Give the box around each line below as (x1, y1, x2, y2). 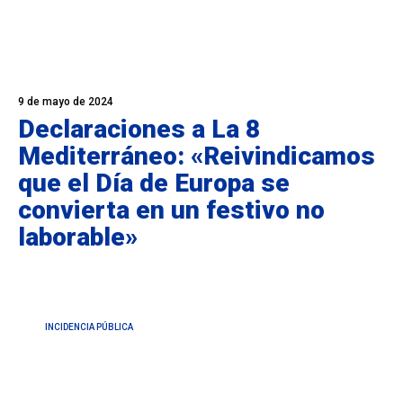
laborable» (18, 221, 138, 252)
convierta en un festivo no (18, 194, 325, 225)
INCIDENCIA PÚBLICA (45, 321, 133, 332)
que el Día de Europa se (18, 167, 290, 198)
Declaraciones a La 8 (18, 113, 260, 144)
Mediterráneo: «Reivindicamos (18, 140, 375, 171)
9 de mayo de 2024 (18, 94, 113, 108)
